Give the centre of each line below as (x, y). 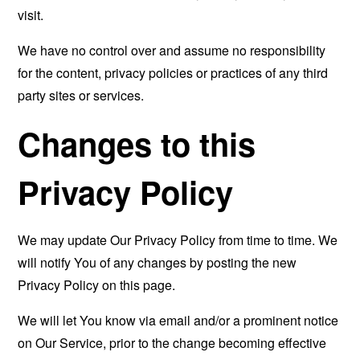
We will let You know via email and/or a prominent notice (178, 320)
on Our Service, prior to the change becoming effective (172, 343)
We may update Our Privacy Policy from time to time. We (178, 240)
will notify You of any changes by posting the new (157, 262)
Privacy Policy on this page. (97, 285)
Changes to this (137, 143)
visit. (31, 15)
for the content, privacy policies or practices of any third (173, 73)
